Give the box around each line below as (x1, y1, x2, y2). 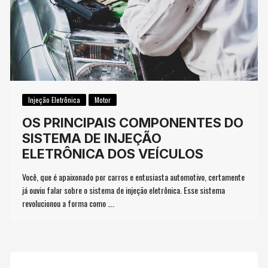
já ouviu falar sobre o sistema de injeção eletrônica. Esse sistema (22, 184, 226, 197)
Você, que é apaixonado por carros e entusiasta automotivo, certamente (22, 170, 245, 184)
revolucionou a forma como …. (22, 197, 115, 210)
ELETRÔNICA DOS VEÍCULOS (22, 146, 204, 162)
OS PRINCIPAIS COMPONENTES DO (22, 115, 244, 131)
